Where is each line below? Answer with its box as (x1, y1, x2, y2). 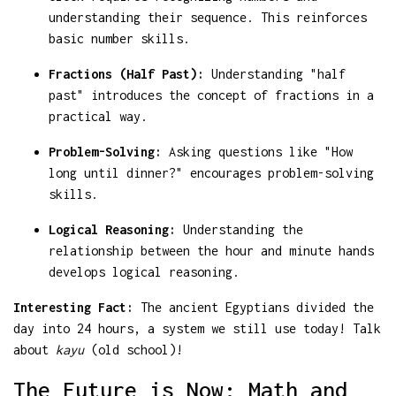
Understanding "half (204, 65, 346, 81)
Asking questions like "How (162, 143, 353, 159)
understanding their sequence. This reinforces (49, 9, 367, 25)
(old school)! (84, 341, 183, 357)
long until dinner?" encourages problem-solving (49, 164, 374, 180)
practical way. (49, 108, 148, 124)
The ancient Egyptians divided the (133, 299, 374, 315)
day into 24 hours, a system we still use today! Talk (13, 320, 381, 336)
